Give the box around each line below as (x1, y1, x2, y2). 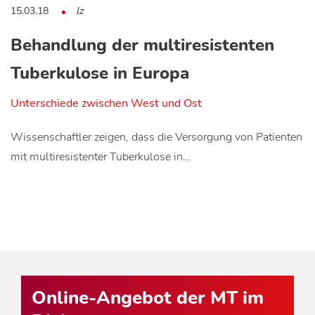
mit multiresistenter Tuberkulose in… (11, 149, 191, 165)
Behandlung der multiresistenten (11, 34, 274, 57)
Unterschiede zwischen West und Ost (11, 96, 202, 112)
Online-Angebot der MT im (32, 285, 264, 311)
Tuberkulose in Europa (11, 62, 189, 85)
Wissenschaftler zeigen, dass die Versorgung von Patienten (11, 129, 302, 146)
